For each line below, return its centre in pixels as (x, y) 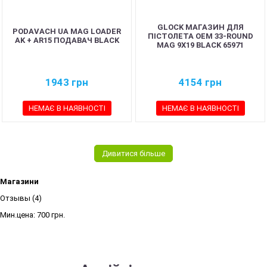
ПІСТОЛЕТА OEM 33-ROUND (200, 36)
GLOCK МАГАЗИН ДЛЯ (200, 27)
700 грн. (51, 215)
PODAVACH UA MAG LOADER (67, 31)
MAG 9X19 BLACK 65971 (200, 45)
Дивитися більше (133, 153)
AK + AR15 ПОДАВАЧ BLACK (67, 40)
